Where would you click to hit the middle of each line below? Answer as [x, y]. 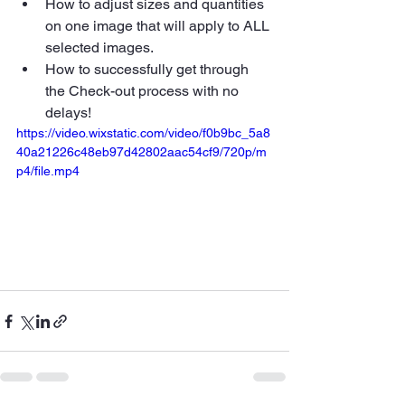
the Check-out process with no [144, 91]
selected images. [99, 48]
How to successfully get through [149, 70]
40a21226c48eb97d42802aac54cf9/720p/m [141, 152]
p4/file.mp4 [48, 171]
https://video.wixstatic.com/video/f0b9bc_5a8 [143, 133]
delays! [68, 113]
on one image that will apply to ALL [159, 26]
